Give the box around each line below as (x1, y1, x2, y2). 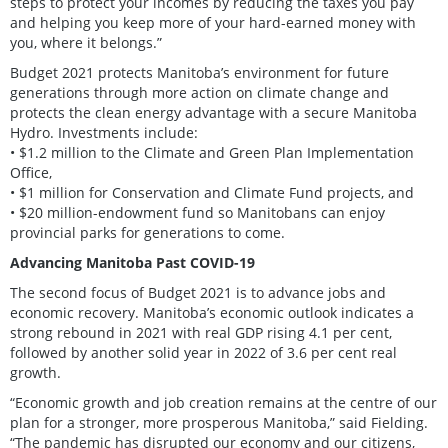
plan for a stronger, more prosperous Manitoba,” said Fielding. (10, 412, 428, 432)
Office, (10, 162, 52, 182)
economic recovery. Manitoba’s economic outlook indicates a (10, 302, 414, 322)
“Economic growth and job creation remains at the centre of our (10, 392, 437, 412)
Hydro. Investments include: (10, 122, 198, 142)
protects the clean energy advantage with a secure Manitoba (10, 102, 417, 122)
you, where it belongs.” (10, 32, 162, 52)
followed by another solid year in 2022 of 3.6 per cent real (10, 342, 397, 362)
